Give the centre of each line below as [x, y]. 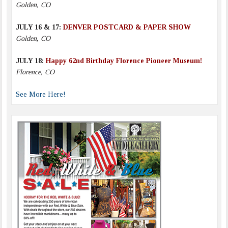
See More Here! [40, 94]
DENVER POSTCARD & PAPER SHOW [127, 27]
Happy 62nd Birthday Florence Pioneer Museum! [124, 61]
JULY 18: [31, 61]
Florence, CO [35, 72]
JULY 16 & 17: [39, 27]
